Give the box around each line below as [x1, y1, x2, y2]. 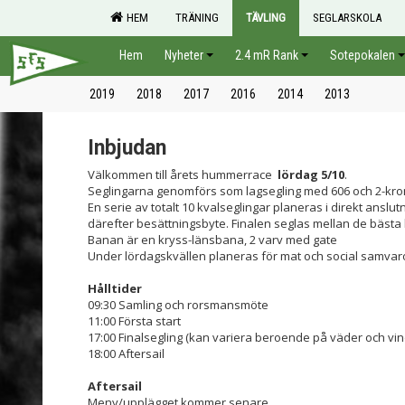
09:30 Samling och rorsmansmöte [88, 297, 268, 313]
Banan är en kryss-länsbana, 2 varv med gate [88, 231, 337, 248]
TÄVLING [246, 11, 286, 24]
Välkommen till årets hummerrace [88, 166, 278, 183]
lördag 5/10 [278, 166, 344, 183]
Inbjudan [88, 136, 166, 160]
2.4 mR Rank [235, 48, 298, 62]
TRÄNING [175, 11, 219, 24]
